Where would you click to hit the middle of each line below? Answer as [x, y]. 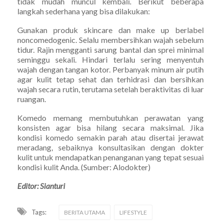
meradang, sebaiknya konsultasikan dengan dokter [110, 147]
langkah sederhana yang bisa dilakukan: [84, 11]
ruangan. [32, 99]
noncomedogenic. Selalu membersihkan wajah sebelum [110, 39]
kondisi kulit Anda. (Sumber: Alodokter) [84, 167]
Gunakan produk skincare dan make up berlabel [110, 30]
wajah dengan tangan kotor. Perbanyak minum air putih [110, 69]
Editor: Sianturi [41, 185]
